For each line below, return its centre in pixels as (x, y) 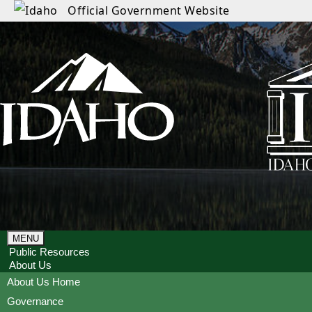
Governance (35, 301)
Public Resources (49, 251)
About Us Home (44, 281)
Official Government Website (149, 10)
